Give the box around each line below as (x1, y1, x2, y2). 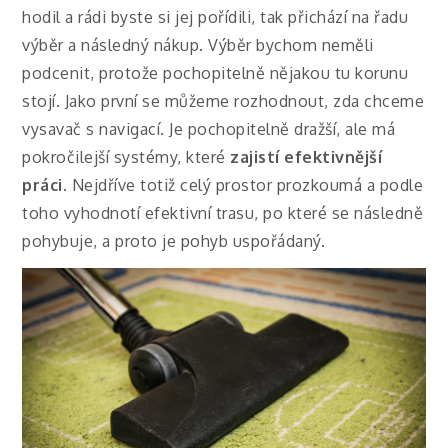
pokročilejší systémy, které (22, 147, 231, 168)
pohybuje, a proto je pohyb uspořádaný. (22, 231, 326, 252)
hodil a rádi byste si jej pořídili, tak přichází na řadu (22, 7, 409, 28)
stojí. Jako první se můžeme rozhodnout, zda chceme (22, 91, 425, 112)
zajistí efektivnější (230, 147, 383, 168)
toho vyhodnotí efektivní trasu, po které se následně (22, 203, 424, 224)
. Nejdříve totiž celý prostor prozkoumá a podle (62, 175, 424, 196)
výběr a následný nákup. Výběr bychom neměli (22, 35, 374, 56)
